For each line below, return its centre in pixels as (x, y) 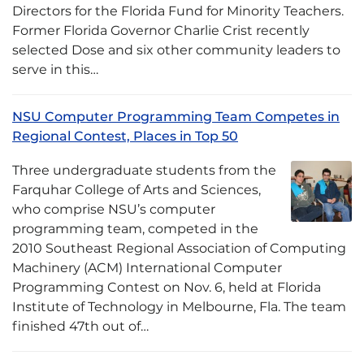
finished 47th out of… (80, 326)
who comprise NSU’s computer (114, 209)
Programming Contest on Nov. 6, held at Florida (167, 287)
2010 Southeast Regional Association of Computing (179, 248)
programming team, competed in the (135, 229)
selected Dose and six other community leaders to (176, 50)
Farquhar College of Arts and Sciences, (136, 190)
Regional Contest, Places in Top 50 (125, 136)
